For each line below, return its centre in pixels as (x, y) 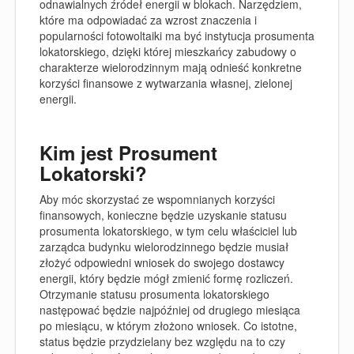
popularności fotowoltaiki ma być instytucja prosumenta (177, 35)
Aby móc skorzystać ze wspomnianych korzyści (157, 199)
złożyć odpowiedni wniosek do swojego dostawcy (162, 262)
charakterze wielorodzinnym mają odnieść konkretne (171, 67)
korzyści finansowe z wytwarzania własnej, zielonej (166, 83)
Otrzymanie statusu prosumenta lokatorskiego (156, 294)
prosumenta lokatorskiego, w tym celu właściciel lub (168, 231)
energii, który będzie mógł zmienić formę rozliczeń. (166, 278)
